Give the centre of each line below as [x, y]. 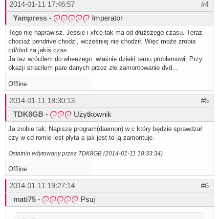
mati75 [24, 199]
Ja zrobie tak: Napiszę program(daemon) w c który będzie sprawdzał [105, 129]
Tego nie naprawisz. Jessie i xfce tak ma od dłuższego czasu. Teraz [105, 33]
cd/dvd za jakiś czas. [39, 50]
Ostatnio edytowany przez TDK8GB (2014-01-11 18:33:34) [86, 153]
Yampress [30, 18]
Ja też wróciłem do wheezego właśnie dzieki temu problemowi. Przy [105, 59]
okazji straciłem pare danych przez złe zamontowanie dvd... [93, 68]
